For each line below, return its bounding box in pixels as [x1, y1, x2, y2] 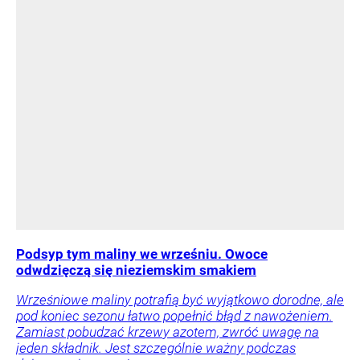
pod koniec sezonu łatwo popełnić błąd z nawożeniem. [16, 308, 333, 325]
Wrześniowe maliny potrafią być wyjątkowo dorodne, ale [16, 292, 344, 309]
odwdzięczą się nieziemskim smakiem [16, 262, 256, 279]
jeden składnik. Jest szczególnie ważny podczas [16, 340, 296, 357]
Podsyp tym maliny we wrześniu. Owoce [16, 246, 268, 263]
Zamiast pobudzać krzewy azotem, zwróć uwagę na [16, 324, 319, 341]
